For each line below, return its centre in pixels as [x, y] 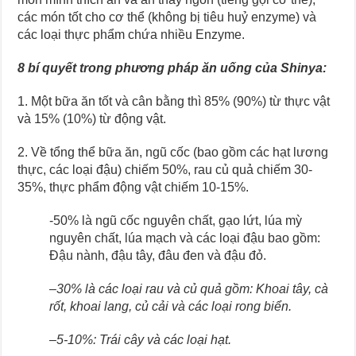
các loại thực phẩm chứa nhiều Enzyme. [132, 34]
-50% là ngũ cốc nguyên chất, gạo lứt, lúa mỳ [176, 220]
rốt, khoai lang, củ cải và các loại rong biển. [171, 306]
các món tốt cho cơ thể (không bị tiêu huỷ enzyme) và [167, 17]
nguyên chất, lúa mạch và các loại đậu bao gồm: [185, 238]
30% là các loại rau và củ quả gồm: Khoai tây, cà [193, 288]
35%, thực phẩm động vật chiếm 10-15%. [133, 187]
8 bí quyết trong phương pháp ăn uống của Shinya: [172, 68]
